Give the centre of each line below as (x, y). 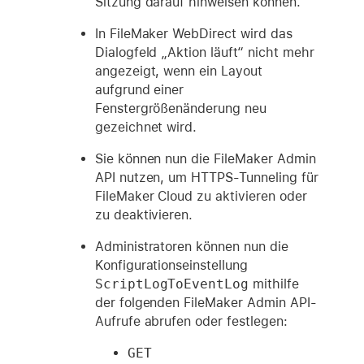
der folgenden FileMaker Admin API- (206, 302)
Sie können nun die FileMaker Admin (205, 158)
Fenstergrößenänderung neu (180, 108)
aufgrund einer (139, 89)
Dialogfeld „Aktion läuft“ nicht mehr (204, 52)
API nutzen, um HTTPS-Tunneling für (206, 177)
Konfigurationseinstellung (171, 265)
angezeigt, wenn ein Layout (178, 71)
